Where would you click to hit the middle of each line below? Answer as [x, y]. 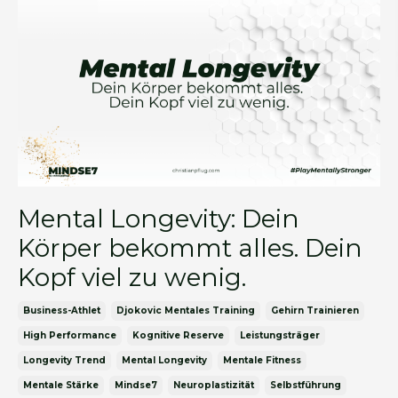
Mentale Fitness [262, 361]
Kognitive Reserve [178, 336]
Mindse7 [136, 386]
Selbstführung [306, 386]
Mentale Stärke [61, 386]
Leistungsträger [280, 336]
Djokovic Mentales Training [186, 311]
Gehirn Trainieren [315, 311]
